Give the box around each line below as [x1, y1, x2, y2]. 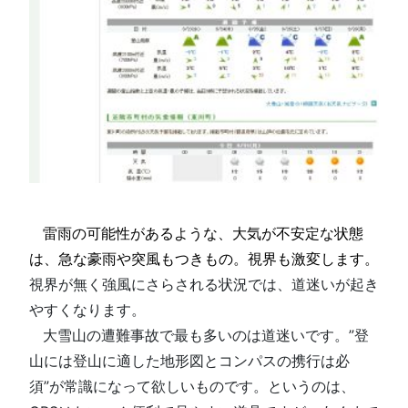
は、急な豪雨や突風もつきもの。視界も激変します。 [29, 249, 379, 268]
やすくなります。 [29, 300, 146, 319]
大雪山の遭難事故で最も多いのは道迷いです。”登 [43, 325, 369, 344]
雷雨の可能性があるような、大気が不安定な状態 [43, 223, 363, 242]
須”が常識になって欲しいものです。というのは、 [29, 376, 355, 395]
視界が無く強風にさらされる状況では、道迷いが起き [29, 274, 379, 293]
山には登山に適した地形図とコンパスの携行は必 [29, 351, 350, 370]
